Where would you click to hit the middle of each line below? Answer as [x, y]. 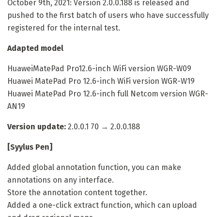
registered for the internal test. [64, 28]
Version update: [37, 127]
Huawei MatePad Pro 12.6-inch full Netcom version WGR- [108, 94]
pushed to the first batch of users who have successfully [108, 15]
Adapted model [35, 48]
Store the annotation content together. [77, 193]
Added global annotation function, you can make [94, 168]
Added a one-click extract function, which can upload [102, 205]
